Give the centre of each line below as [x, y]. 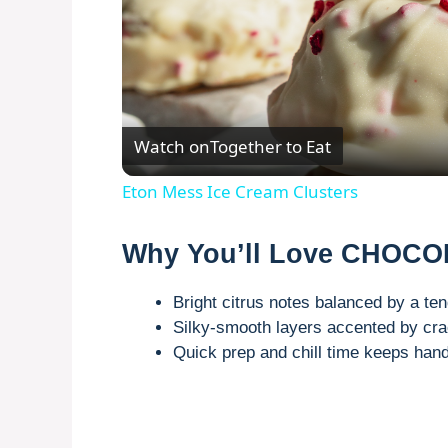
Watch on [172, 146]
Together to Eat [270, 146]
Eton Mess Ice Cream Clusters [240, 192]
